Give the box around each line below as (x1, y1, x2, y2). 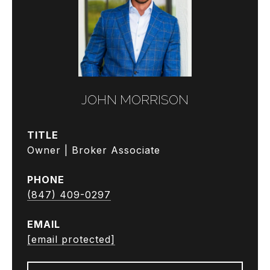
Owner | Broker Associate (27, 144, 160, 156)
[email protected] (27, 233, 115, 245)
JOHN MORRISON (81, 92, 189, 107)
